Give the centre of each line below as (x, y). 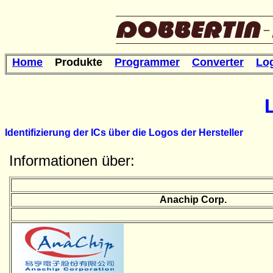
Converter (218, 62)
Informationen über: (72, 161)
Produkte (79, 62)
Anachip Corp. (193, 200)
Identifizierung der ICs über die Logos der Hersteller (124, 133)
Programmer (147, 62)
